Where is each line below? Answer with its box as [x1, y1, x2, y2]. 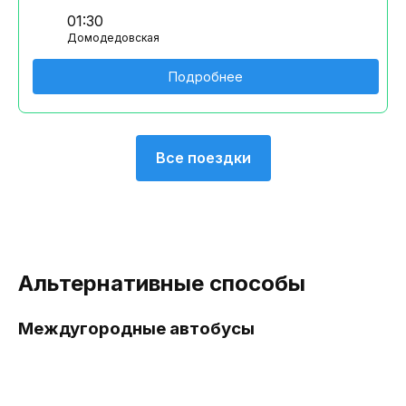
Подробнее [169, 69, 243, 84]
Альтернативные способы [18, 270, 305, 296]
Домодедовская [67, 31, 159, 44]
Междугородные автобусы [18, 318, 255, 339]
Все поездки [155, 149, 251, 167]
